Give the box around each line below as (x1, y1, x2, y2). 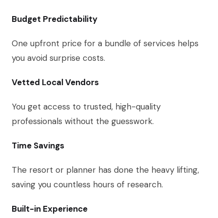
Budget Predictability (12, 14, 97, 25)
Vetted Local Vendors (12, 77, 99, 88)
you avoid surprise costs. (12, 53, 105, 64)
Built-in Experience (12, 203, 88, 215)
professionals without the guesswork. (12, 116, 154, 127)
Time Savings (12, 140, 64, 151)
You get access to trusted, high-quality (12, 101, 161, 112)
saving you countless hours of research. (12, 179, 163, 190)
